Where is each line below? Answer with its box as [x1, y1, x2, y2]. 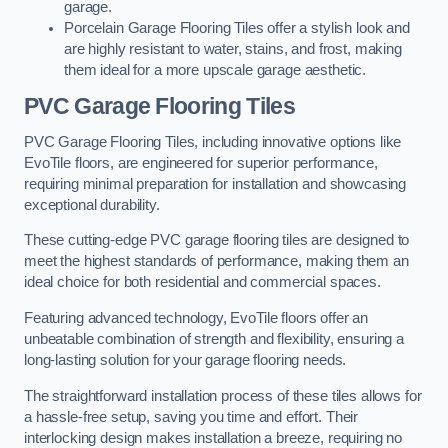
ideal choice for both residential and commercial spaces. [24, 274, 381, 291]
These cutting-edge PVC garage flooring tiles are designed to [24, 232, 410, 249]
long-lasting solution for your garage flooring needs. [24, 352, 347, 368]
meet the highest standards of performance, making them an [24, 253, 409, 270]
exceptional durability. [24, 196, 160, 213]
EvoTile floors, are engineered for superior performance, [24, 154, 378, 171]
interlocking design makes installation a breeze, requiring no [24, 429, 403, 446]
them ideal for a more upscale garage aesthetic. [64, 61, 367, 78]
